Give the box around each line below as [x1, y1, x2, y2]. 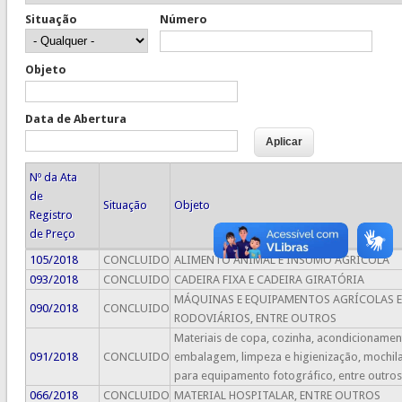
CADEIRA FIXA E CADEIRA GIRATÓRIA [173, 273, 364, 287]
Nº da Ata [29, 170, 77, 185]
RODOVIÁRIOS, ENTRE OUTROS [173, 311, 336, 326]
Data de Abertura [24, 112, 127, 127]
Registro [29, 208, 73, 223]
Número [159, 13, 207, 27]
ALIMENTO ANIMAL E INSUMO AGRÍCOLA [173, 253, 389, 267]
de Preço [29, 227, 75, 241]
